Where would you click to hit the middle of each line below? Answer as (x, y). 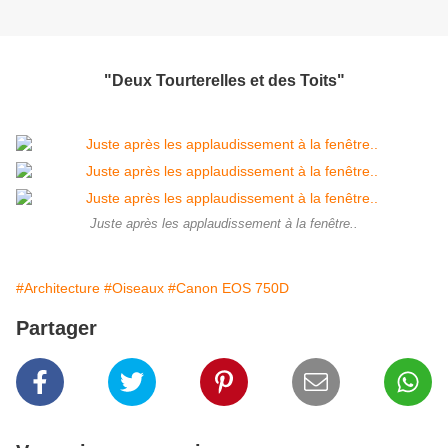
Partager (56, 327)
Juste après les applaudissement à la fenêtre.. (224, 223)
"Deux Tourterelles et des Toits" (224, 79)
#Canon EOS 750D (228, 287)
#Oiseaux (134, 287)
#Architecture (58, 287)
